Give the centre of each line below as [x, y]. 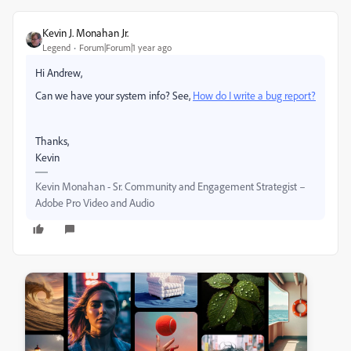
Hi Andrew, [59, 73]
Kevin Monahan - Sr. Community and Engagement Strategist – [170, 186]
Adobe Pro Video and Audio [95, 203]
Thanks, [52, 141]
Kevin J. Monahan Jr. [85, 33]
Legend [56, 48]
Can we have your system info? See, [114, 96]
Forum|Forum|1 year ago [125, 48]
